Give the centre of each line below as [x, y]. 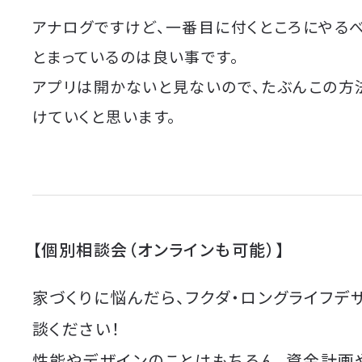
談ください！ [77, 328]
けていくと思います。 [105, 116]
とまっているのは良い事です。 [136, 57]
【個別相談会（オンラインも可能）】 [159, 250]
